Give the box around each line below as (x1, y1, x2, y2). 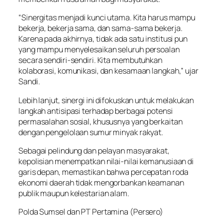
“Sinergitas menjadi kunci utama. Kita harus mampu (18, 12, 196, 23)
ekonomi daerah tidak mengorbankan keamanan (18, 177, 184, 188)
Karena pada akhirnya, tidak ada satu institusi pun (18, 33, 187, 45)
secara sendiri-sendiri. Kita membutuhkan (18, 55, 162, 66)
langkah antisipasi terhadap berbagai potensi (18, 105, 173, 116)
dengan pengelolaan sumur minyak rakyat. (18, 126, 164, 138)
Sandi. (18, 76, 40, 87)
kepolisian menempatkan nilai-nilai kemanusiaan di (18, 155, 194, 167)
